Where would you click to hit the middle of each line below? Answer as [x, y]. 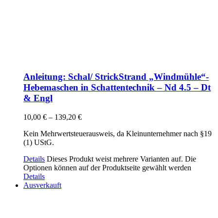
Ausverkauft [42, 185]
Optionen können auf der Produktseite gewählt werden [107, 168]
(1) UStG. [39, 143]
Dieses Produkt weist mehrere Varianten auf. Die [121, 159]
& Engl [38, 98]
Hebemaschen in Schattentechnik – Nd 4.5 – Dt [117, 88]
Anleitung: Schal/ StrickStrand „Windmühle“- [116, 77]
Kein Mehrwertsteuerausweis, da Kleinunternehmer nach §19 [118, 134]
